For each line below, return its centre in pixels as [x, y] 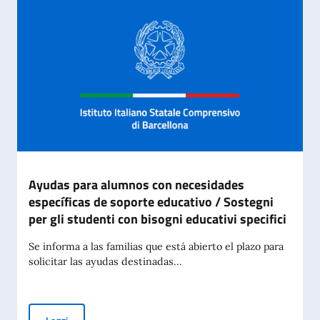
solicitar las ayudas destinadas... [105, 261]
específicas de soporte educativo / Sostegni [151, 202]
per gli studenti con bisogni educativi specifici [157, 219]
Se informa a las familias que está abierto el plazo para [156, 246]
